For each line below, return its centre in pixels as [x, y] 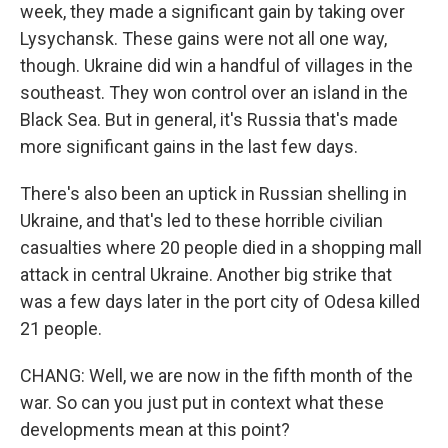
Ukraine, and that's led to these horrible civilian [201, 220]
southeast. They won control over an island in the [214, 92]
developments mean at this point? [155, 429]
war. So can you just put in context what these [202, 402]
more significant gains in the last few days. [189, 146]
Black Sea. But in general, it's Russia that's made [209, 119]
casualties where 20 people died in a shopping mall [221, 247]
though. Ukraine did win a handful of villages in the [216, 65]
